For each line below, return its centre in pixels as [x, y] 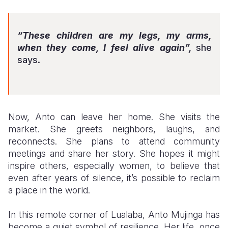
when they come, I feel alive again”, [107, 48]
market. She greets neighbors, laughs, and [114, 129]
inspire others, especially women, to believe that [114, 166]
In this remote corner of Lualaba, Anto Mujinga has [114, 215]
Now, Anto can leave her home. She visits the [114, 117]
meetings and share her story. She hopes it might [114, 153]
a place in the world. [49, 190]
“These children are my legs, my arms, [115, 35]
